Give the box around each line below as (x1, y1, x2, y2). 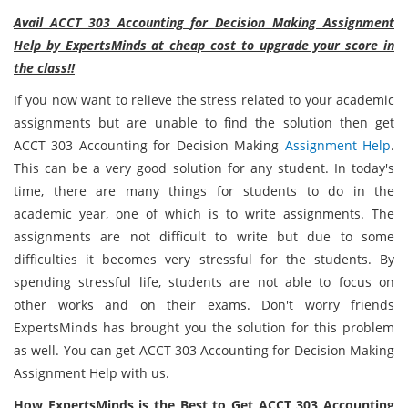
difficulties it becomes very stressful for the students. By (14, 250, 394, 268)
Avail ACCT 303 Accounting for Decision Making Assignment (14, 14, 394, 31)
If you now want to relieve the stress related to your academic (14, 91, 394, 108)
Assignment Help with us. (14, 364, 169, 382)
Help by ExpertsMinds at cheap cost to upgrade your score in (14, 36, 394, 54)
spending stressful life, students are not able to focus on (14, 273, 394, 291)
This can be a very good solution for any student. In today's (14, 159, 394, 177)
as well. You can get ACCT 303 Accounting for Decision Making (14, 342, 394, 359)
